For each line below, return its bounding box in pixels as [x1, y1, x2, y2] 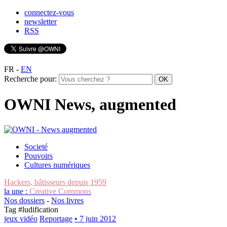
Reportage [40, 214, 72, 223]
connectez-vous [24, 8, 74, 17]
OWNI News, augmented [4, 95, 176, 114]
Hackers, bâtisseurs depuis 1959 [4, 177, 106, 186]
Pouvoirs [24, 151, 53, 160]
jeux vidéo [4, 214, 37, 223]
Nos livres [51, 196, 84, 205]
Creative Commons [29, 186, 91, 196]
